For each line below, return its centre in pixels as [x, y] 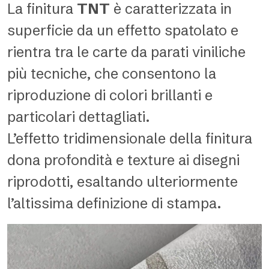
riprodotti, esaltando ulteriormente [122, 182]
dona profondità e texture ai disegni [123, 160]
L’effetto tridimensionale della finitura [130, 138]
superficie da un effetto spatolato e [123, 30]
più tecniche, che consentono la [112, 74]
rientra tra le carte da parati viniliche [126, 52]
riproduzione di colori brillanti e [110, 95]
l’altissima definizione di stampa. [114, 203]
